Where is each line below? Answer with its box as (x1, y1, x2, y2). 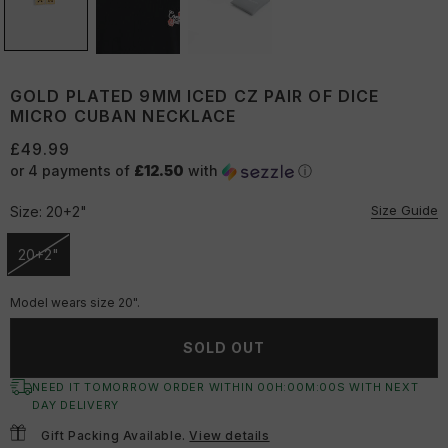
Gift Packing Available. (41, 427, 190, 443)
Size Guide (371, 201, 438, 218)
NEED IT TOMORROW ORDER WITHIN (32, 379, 258, 394)
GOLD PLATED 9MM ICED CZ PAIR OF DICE (10, 85, 380, 106)
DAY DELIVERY (32, 397, 120, 412)
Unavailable (37, 255, 114, 273)
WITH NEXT (345, 379, 419, 394)
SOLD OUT (183, 339, 265, 357)
